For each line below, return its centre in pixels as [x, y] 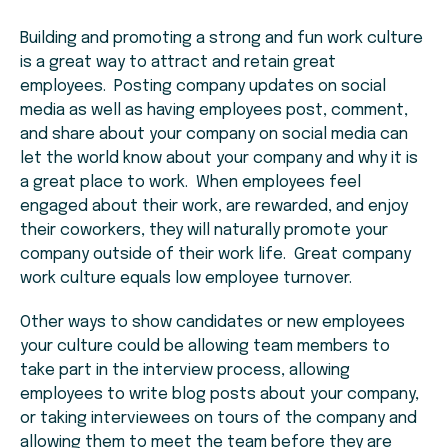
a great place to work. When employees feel [190, 183]
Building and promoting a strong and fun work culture [221, 39]
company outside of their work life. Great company [215, 255]
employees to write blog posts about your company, [219, 395]
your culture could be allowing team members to [205, 347]
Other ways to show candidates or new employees [212, 323]
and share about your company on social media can [214, 135]
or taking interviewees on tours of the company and [218, 419]
